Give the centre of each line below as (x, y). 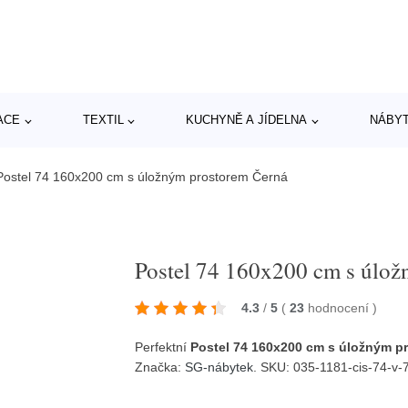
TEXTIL (103, 120)
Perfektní (163, 347)
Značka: (160, 367)
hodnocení (341, 307)
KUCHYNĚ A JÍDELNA (247, 120)
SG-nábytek (219, 367)
